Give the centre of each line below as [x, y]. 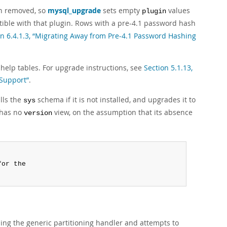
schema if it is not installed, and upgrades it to [116, 100]
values [178, 10]
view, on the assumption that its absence [122, 112]
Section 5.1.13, [168, 68]
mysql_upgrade [74, 10]
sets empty [121, 10]
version [38, 113]
